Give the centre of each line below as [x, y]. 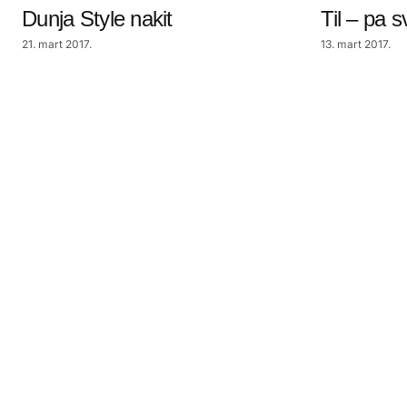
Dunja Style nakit [97, 19]
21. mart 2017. [57, 44]
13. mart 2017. [356, 44]
